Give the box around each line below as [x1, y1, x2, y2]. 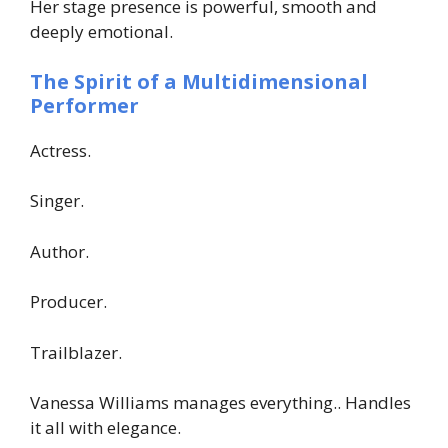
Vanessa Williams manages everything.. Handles [30, 391, 411, 414]
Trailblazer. [30, 340, 122, 364]
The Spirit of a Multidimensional [30, 67, 368, 95]
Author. [30, 239, 89, 263]
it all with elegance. [30, 416, 181, 439]
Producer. [30, 290, 107, 313]
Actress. [30, 138, 91, 162]
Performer [30, 91, 139, 119]
